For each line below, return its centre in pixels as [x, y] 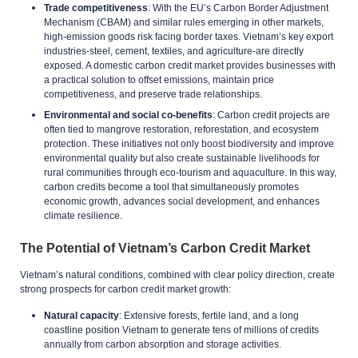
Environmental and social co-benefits [128, 115]
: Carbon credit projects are [271, 115]
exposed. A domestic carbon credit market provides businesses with [190, 65]
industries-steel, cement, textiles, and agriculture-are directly [174, 51]
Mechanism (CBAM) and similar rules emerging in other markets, [184, 22]
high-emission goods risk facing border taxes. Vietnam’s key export [189, 36]
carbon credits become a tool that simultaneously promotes [171, 187]
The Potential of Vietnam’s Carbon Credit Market [165, 248]
